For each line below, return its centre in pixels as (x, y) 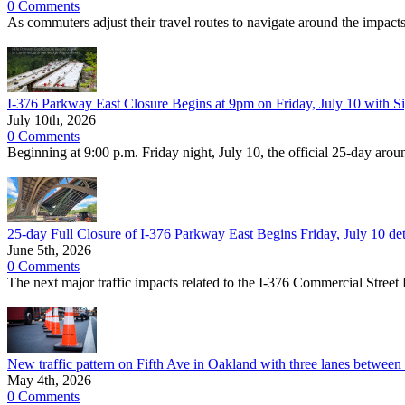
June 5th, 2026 (49, 250)
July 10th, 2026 (52, 120)
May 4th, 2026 (49, 380)
